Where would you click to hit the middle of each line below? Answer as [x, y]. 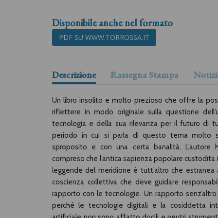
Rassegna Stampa [145, 75]
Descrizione [74, 75]
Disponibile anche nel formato [112, 23]
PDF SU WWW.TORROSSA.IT [104, 37]
